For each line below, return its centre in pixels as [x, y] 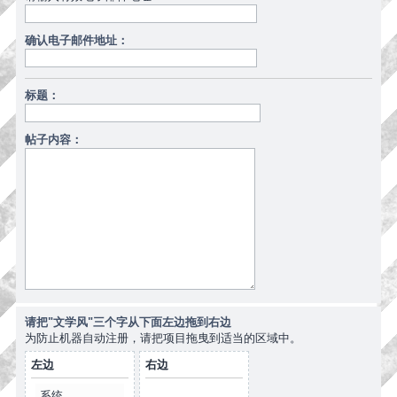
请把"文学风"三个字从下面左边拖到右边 [128, 322]
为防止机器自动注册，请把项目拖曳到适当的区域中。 [163, 338]
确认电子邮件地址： [77, 40]
